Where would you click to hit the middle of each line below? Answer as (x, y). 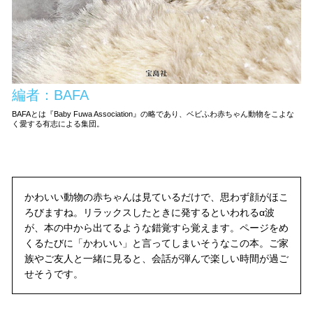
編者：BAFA (51, 95)
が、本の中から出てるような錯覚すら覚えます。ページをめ (156, 227)
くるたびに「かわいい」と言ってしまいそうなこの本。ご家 (156, 243)
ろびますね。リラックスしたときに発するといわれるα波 (149, 212)
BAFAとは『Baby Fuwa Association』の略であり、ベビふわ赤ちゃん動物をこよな (153, 114)
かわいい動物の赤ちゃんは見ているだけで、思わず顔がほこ (156, 197)
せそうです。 (53, 274)
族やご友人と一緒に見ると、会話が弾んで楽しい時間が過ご (156, 258)
